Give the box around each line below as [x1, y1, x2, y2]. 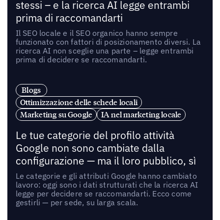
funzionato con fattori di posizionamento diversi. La [15, 37, 201, 47]
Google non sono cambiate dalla [15, 141, 165, 155]
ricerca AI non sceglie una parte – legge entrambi [15, 46, 194, 56]
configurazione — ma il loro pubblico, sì [15, 154, 196, 168]
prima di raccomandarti [15, 11, 123, 25]
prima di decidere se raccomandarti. [15, 55, 147, 65]
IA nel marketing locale [101, 110, 182, 120]
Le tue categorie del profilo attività [15, 129, 174, 142]
